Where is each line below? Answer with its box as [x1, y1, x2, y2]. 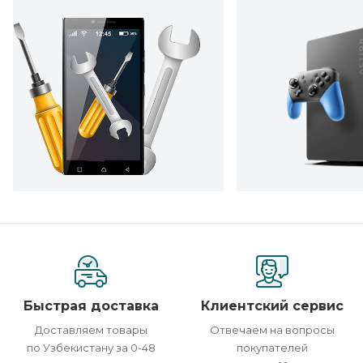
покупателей [237, 340, 308, 354]
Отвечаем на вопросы [210, 322, 335, 336]
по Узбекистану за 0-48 [26, 340, 156, 354]
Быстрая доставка [23, 297, 159, 314]
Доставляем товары [34, 322, 147, 336]
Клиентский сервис [201, 297, 344, 314]
